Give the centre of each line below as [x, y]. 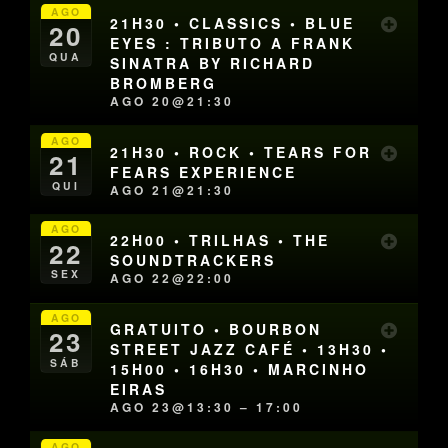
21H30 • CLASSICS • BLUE [233, 23]
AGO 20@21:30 [172, 101]
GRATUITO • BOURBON [216, 328]
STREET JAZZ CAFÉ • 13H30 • [250, 348]
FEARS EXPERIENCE [204, 171]
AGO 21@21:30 [172, 189]
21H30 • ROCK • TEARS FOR [241, 151]
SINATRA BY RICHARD [213, 63]
